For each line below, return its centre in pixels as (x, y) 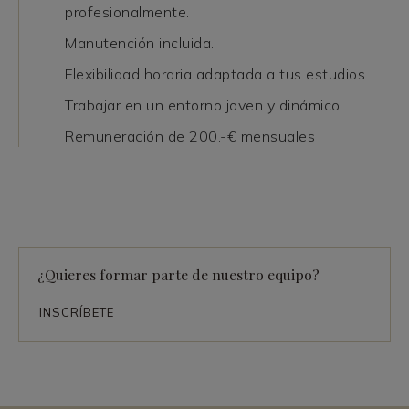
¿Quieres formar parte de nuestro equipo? (178, 274)
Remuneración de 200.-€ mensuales (190, 136)
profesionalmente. (127, 12)
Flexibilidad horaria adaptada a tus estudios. (217, 74)
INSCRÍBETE (77, 312)
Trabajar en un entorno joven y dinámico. (204, 105)
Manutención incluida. (140, 43)
